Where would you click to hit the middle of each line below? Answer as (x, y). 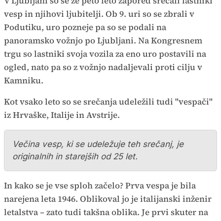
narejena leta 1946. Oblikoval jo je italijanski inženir (108, 199)
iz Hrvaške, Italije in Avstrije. (62, 115)
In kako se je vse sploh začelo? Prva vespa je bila (100, 185)
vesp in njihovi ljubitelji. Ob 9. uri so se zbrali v (99, 14)
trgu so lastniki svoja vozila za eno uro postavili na (105, 54)
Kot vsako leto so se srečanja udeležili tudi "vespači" (108, 102)
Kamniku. (24, 80)
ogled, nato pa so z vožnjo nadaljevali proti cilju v (103, 67)
